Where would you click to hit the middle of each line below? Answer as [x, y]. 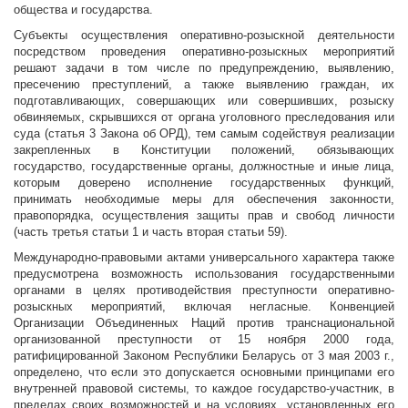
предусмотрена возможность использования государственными [204, 274]
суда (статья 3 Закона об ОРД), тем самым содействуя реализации [204, 134]
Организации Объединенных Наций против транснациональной [204, 323]
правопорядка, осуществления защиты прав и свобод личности [204, 216]
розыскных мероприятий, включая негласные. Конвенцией [204, 307]
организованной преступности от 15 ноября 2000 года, [204, 340]
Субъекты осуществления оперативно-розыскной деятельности [204, 36]
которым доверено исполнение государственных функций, [204, 183]
